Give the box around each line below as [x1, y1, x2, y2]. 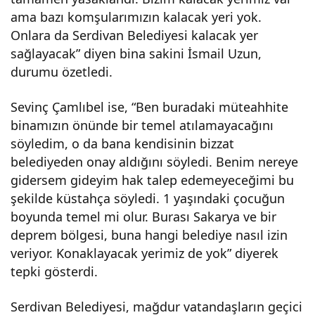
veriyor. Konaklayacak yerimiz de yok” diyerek [11, 245, 279, 262]
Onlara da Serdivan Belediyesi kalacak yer [11, 27, 259, 44]
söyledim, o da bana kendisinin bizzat [11, 135, 235, 152]
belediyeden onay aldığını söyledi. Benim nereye [11, 153, 299, 170]
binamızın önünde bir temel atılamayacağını [11, 117, 274, 134]
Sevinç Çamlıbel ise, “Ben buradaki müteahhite [11, 98, 289, 115]
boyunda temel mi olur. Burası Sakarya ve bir [11, 208, 277, 225]
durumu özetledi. [11, 63, 113, 80]
